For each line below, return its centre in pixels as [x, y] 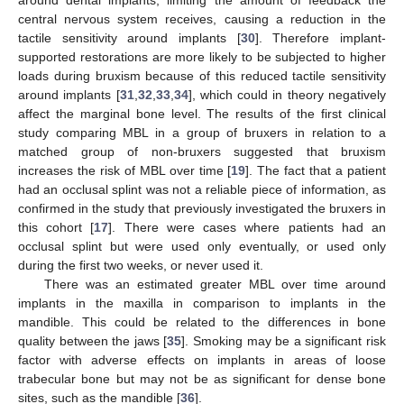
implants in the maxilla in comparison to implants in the [202, 303]
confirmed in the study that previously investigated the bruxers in [202, 208]
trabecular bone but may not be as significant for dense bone [202, 378]
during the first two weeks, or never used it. [141, 265]
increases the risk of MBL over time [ [125, 170]
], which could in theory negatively [287, 94]
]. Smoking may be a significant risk [284, 340]
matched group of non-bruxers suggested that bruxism [202, 151]
